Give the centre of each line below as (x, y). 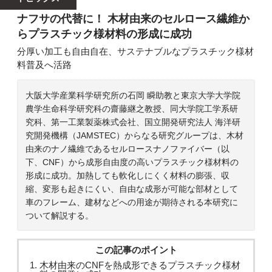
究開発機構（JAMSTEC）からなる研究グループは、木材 (135, 135)
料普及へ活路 (44, 64)
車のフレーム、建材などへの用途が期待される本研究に (132, 202)
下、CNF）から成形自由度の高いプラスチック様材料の (132, 162)
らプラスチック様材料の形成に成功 (104, 34)
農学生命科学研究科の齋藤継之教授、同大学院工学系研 (132, 108)
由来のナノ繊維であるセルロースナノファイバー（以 (128, 148)
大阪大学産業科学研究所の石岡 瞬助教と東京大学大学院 (133, 95)
